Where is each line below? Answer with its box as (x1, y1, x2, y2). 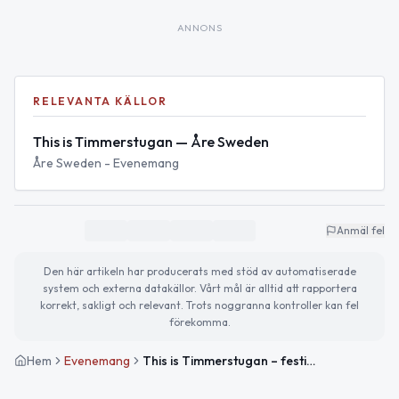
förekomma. (168, 315, 231, 330)
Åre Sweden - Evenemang (33, 155, 179, 172)
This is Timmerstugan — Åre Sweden (33, 133, 269, 151)
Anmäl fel (337, 224, 385, 238)
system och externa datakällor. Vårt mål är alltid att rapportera (42, 281, 357, 296)
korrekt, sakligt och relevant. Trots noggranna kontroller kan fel (40, 298, 359, 313)
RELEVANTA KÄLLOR (33, 94, 167, 109)
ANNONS (176, 21, 223, 35)
